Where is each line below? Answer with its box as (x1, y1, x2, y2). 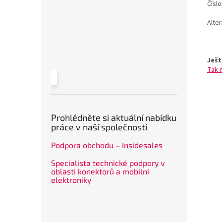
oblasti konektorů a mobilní (51, 166, 149, 176)
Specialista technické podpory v (51, 158, 165, 168)
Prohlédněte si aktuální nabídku (51, 112, 176, 123)
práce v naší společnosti (51, 121, 147, 133)
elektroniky (51, 175, 91, 185)
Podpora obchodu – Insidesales (51, 140, 163, 150)
